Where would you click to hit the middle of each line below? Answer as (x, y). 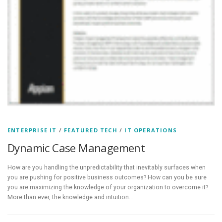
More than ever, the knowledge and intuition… (70, 197)
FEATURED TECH (91, 130)
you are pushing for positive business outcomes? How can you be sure (107, 178)
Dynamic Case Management (76, 148)
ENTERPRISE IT (32, 130)
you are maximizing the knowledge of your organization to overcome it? (108, 188)
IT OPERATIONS (151, 130)
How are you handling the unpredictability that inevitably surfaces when (107, 168)
